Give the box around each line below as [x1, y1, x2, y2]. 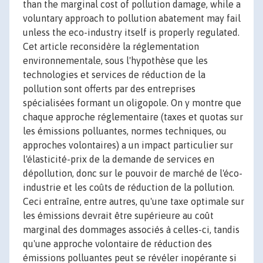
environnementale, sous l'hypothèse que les [23, 55, 208, 66]
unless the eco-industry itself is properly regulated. [23, 27, 240, 38]
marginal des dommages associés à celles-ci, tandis [23, 224, 240, 235]
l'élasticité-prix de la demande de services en [23, 154, 214, 165]
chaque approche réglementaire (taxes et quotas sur [23, 112, 243, 123]
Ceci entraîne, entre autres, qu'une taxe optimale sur [23, 196, 244, 207]
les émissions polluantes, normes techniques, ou [23, 126, 227, 137]
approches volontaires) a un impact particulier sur [23, 140, 233, 151]
